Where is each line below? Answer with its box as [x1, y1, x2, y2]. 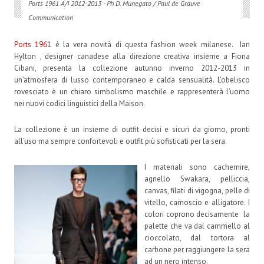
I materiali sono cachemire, [144, 161, 250, 172]
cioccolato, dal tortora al [144, 232, 250, 243]
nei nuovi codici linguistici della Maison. [14, 98, 145, 108]
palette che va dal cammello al [144, 220, 250, 231]
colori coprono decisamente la [144, 209, 250, 219]
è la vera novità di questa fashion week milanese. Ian [51, 39, 250, 49]
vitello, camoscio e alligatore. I [144, 197, 250, 207]
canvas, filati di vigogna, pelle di [144, 185, 250, 196]
